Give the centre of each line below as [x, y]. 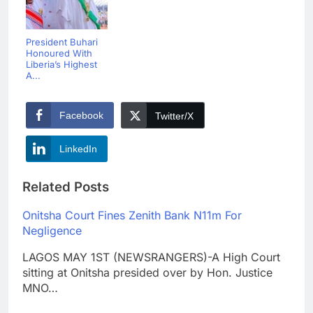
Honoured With [59, 53]
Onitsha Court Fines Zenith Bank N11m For [132, 216]
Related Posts [66, 187]
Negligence [52, 231]
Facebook [81, 115]
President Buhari [62, 42]
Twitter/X [174, 116]
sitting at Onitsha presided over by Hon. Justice [147, 273]
